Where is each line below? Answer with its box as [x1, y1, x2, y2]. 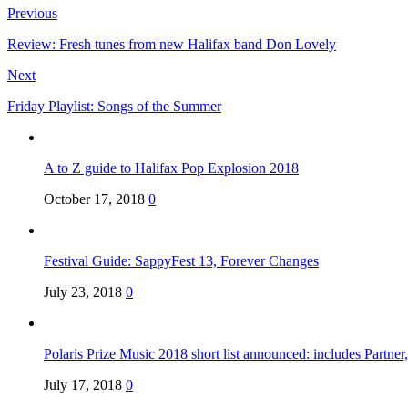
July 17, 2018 [44, 377, 122, 393]
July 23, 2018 [44, 284, 122, 301]
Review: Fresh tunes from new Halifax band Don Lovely [7, 36, 336, 53]
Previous [7, 5, 57, 22]
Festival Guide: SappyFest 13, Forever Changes [44, 253, 319, 270]
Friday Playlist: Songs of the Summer [7, 98, 221, 115]
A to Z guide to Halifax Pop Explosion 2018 [44, 160, 299, 177]
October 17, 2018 [44, 191, 145, 208]
